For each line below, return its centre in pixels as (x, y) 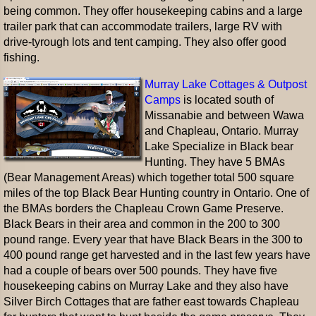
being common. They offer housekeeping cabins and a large (153, 11)
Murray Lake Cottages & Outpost (226, 84)
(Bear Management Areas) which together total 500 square (149, 177)
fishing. (22, 57)
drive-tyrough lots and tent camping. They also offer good (145, 42)
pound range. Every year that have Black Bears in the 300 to (153, 239)
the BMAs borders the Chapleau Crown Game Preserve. (144, 208)
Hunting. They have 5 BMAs (215, 162)
